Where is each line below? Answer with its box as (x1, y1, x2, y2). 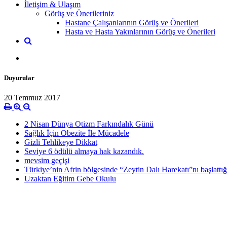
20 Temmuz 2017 (4, 93, 60, 102)
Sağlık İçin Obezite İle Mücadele (24, 129, 129, 138)
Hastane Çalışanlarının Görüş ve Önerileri (65, 18, 199, 27)
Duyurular (4, 73, 34, 82)
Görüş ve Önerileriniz (45, 9, 114, 18)
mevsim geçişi (24, 156, 69, 165)
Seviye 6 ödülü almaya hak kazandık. (24, 147, 144, 156)
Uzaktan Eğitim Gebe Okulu (24, 174, 116, 183)
